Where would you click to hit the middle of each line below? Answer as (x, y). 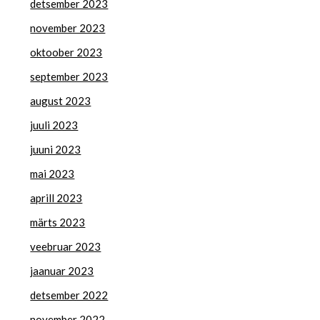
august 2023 (61, 100)
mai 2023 (52, 173)
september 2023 (69, 76)
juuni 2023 (56, 149)
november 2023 (68, 27)
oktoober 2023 (66, 52)
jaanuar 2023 (62, 270)
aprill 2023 (56, 197)
